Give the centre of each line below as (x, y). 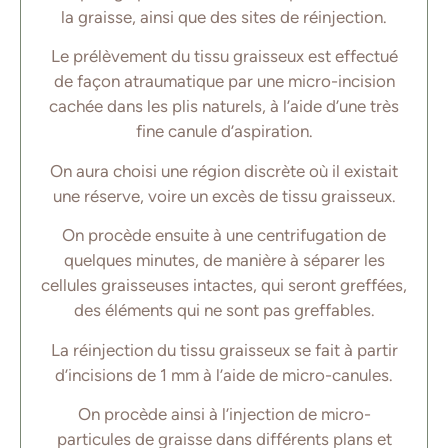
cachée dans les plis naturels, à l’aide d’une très (224, 106)
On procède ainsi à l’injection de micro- (224, 413)
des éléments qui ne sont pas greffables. (224, 310)
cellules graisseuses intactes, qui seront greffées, (224, 285)
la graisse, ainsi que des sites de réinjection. (224, 16)
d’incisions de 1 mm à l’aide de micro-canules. (224, 374)
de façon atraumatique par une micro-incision (224, 81)
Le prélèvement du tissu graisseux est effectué (224, 56)
